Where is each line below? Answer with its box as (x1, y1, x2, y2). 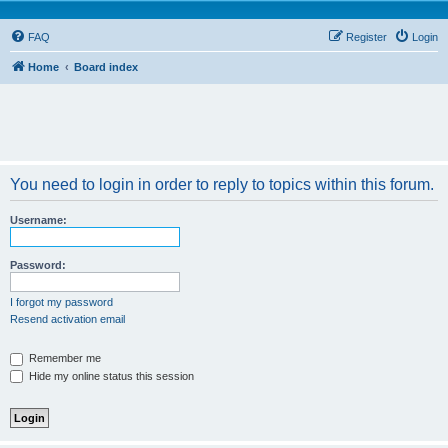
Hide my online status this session (26, 369, 194, 382)
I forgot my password (10, 296, 113, 308)
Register (346, 31, 387, 43)
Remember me (26, 352, 101, 364)
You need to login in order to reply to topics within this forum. (10, 176, 434, 193)
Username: (10, 214, 67, 226)
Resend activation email (10, 313, 125, 325)
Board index (74, 61, 138, 73)
